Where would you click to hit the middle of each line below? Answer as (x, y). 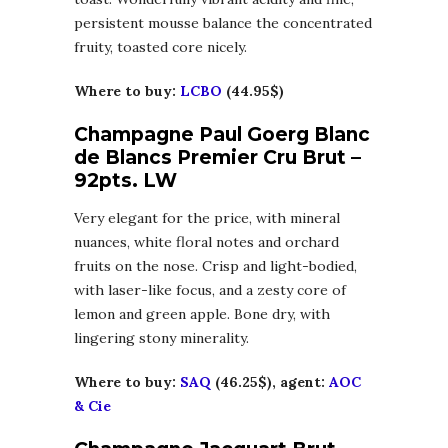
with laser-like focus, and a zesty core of (210, 290)
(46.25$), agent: (270, 382)
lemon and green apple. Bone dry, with (202, 314)
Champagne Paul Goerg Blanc (222, 135)
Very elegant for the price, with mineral (207, 218)
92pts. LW (125, 181)
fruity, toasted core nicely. (160, 47)
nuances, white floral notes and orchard (206, 242)
